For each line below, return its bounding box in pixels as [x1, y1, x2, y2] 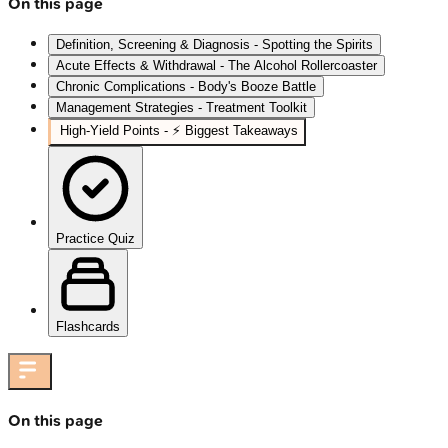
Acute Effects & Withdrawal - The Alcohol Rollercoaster [56, 58, 377, 74]
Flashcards [56, 319, 120, 335]
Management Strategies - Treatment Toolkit [56, 100, 307, 116]
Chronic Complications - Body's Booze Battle [56, 79, 316, 95]
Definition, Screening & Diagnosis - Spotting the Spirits [56, 37, 373, 53]
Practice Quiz [56, 231, 135, 247]
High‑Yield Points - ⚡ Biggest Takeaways [60, 123, 298, 139]
